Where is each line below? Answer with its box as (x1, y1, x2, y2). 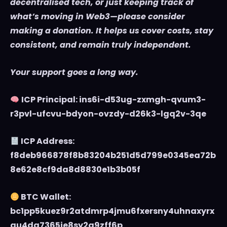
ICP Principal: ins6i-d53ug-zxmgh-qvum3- (21, 94, 206, 106)
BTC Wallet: (19, 191, 71, 203)
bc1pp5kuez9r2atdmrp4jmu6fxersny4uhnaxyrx (10, 205, 214, 217)
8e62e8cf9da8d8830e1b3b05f (10, 164, 140, 176)
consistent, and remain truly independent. (10, 39, 191, 51)
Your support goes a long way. (10, 66, 138, 79)
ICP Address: (19, 135, 75, 147)
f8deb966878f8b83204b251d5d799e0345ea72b (10, 149, 216, 162)
